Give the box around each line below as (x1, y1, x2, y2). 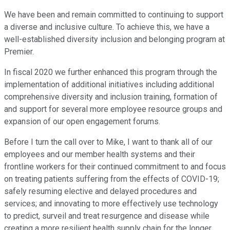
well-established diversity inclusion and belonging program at (4, 34, 225, 45)
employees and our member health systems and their (4, 149, 195, 160)
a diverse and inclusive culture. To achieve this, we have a (4, 22, 209, 32)
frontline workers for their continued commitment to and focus (4, 162, 226, 172)
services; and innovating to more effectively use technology (4, 199, 218, 209)
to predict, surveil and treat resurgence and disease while (4, 211, 209, 221)
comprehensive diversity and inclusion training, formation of (4, 92, 218, 102)
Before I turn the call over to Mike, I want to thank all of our (4, 137, 213, 147)
